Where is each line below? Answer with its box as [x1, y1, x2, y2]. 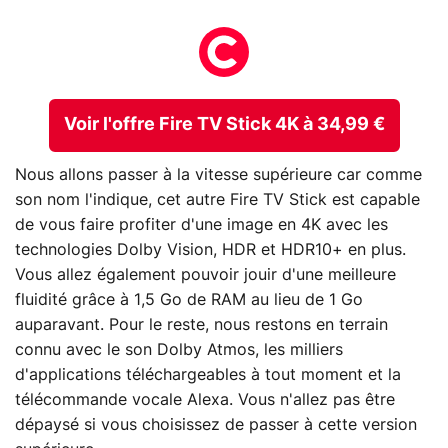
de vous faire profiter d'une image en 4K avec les [15, 216, 388, 233]
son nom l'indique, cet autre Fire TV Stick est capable [15, 191, 420, 208]
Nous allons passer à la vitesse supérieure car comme [15, 166, 422, 183]
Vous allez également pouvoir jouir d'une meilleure [15, 266, 396, 283]
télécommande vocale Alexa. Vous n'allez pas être [15, 391, 395, 408]
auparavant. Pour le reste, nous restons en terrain [15, 316, 388, 333]
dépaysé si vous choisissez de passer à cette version [15, 416, 417, 433]
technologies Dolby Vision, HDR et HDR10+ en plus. [15, 241, 406, 258]
